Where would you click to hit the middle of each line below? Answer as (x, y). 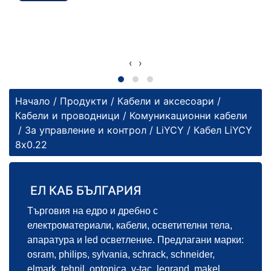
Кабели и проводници (67, 115)
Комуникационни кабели (188, 115)
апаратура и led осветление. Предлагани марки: (135, 240)
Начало (33, 101)
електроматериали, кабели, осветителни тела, (130, 226)
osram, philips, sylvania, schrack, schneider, (121, 255)
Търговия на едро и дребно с (93, 211)
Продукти (84, 101)
